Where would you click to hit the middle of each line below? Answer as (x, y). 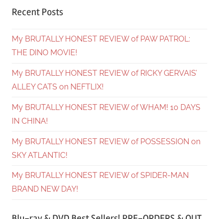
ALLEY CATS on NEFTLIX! (58, 87)
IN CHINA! (30, 121)
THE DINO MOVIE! (44, 53)
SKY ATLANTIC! (40, 155)
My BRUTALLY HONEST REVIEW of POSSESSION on (106, 141)
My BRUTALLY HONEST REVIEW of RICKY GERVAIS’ (104, 73)
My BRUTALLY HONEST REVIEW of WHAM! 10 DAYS (106, 107)
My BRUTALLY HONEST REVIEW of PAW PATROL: (101, 39)
